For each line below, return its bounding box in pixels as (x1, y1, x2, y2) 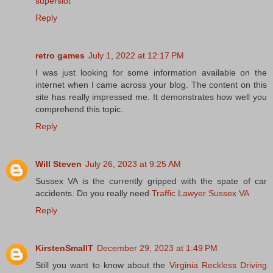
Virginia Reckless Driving (169, 260, 268, 270)
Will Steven (35, 158, 82, 169)
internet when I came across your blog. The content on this (35, 79, 267, 90)
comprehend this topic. (35, 104, 123, 114)
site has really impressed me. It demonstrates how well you (35, 91, 267, 102)
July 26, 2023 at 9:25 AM (85, 158, 181, 169)
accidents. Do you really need (35, 188, 152, 198)
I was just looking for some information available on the (35, 67, 267, 77)
